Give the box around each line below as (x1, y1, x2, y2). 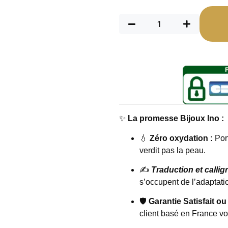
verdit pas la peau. (139, 146, 206, 155)
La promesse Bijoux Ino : (128, 114, 224, 123)
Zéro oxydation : (150, 133, 213, 142)
